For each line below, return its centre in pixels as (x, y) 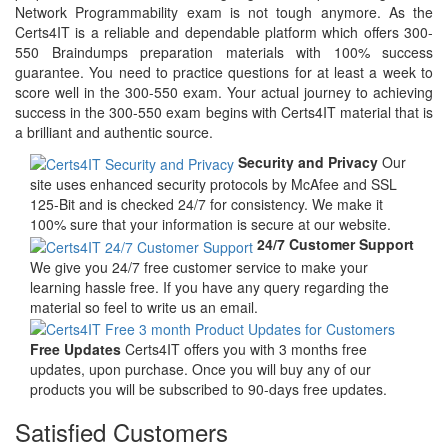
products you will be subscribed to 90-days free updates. (208, 388)
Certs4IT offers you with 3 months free (246, 348)
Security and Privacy (308, 161)
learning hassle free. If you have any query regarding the (209, 286)
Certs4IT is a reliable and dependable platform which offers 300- (224, 31)
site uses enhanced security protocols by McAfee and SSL (213, 184)
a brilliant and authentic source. (114, 131)
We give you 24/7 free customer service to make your (199, 266)
